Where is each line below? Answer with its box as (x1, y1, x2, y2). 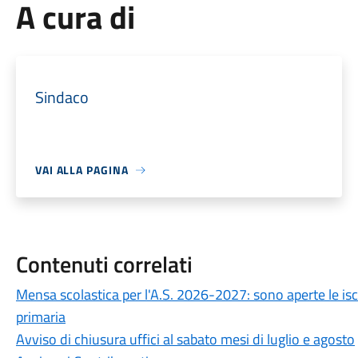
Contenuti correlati (15, 247, 193, 281)
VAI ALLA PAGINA (34, 161, 129, 178)
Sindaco (34, 85, 89, 109)
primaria (15, 306, 66, 328)
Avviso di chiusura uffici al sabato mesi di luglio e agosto (15, 328, 355, 350)
